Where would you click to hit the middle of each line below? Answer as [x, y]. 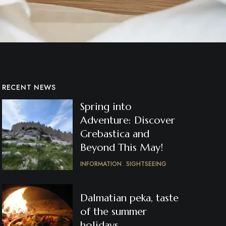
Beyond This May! [122, 148]
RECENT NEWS [29, 87]
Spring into [106, 107]
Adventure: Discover [128, 120]
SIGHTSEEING [146, 164]
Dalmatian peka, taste [129, 198]
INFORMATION [101, 164]
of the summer [114, 212]
